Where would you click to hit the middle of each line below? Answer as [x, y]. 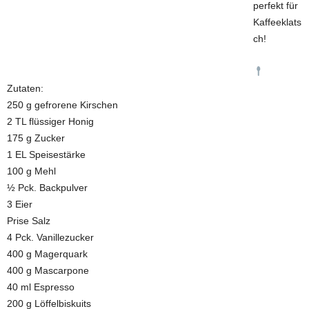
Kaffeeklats [277, 22]
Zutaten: [25, 89]
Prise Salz [29, 221]
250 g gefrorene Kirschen [62, 105]
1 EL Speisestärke [46, 155]
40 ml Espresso [41, 287]
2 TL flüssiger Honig [50, 122]
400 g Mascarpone [48, 271]
